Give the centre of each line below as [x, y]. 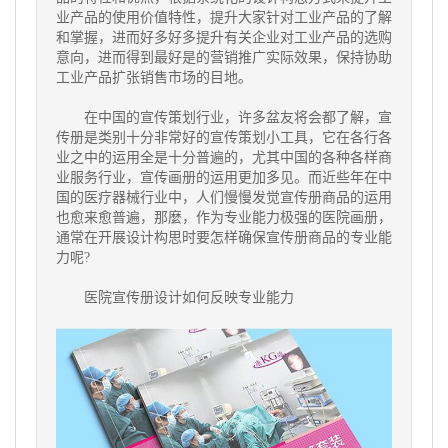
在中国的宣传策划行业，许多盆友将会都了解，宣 [224, 117]
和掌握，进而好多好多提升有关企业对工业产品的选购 [224, 37]
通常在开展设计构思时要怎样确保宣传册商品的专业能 [224, 237]
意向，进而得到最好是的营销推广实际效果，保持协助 [224, 57]
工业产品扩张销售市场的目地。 [154, 77]
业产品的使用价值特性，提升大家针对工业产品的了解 [224, 17]
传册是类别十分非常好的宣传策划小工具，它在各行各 [224, 137]
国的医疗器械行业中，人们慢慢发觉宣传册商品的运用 [224, 197]
